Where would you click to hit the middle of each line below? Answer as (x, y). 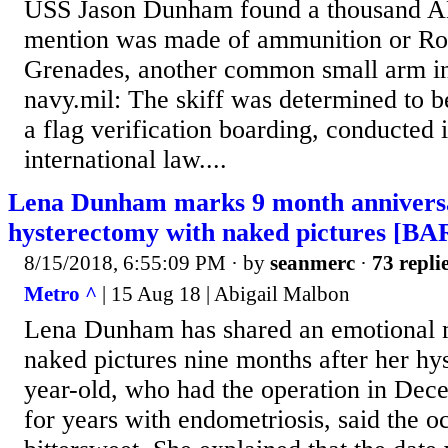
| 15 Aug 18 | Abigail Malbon (223, 294)
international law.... (125, 159)
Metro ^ (60, 294)
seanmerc (312, 262)
